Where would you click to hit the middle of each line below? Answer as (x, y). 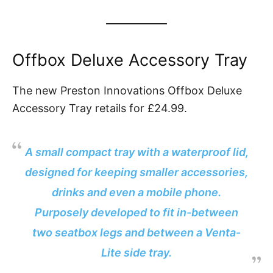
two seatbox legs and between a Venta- (136, 233)
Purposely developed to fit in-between (136, 213)
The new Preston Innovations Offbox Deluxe (127, 91)
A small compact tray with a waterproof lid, (136, 152)
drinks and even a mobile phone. (136, 193)
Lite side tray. (136, 253)
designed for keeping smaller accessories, (136, 172)
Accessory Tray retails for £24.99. (100, 108)
